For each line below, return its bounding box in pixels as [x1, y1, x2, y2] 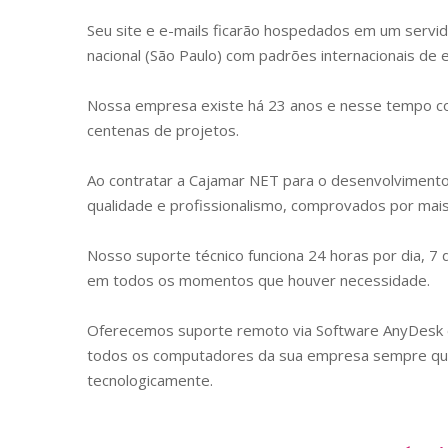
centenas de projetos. [87, 119, 239, 140]
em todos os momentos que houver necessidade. [87, 269, 430, 290]
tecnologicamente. [87, 369, 213, 390]
